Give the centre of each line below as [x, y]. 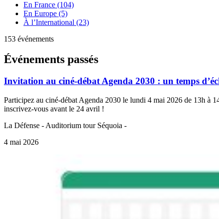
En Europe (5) [45, 13]
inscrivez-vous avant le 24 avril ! [54, 109]
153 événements [29, 39]
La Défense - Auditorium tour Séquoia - [65, 126]
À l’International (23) [56, 22]
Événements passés [51, 59]
